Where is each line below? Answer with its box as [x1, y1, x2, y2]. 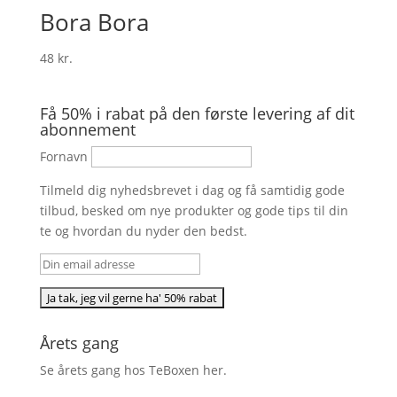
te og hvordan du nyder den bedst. [39, 222, 247, 239]
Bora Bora [39, 6, 149, 39]
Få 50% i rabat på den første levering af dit [39, 102, 354, 124]
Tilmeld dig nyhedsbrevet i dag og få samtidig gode [39, 181, 345, 198]
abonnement [39, 118, 136, 140]
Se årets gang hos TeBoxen [39, 361, 203, 378]
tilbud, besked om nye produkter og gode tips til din [39, 201, 348, 219]
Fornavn [39, 147, 88, 165]
